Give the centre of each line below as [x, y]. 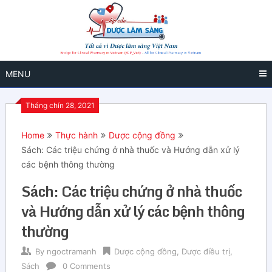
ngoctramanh [71, 251]
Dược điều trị [206, 251]
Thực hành [76, 135]
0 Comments [86, 266]
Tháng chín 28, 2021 [60, 105]
